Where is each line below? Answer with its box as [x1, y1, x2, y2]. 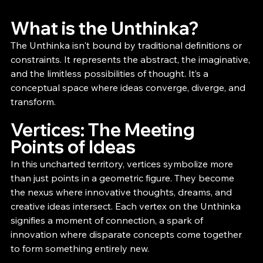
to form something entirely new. [11, 242, 149, 255]
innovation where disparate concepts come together [11, 228, 244, 241]
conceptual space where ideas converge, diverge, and [11, 82, 248, 94]
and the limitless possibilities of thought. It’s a [11, 68, 211, 80]
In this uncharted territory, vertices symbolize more [11, 158, 235, 170]
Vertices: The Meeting [11, 119, 198, 141]
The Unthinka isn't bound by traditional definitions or [11, 39, 244, 52]
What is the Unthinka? [11, 17, 198, 40]
